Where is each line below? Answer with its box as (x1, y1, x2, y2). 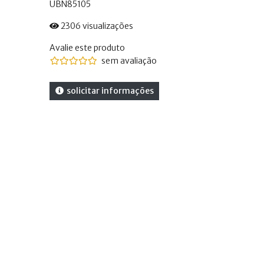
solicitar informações (65, 85, 154, 96)
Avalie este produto (49, 42, 125, 53)
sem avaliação (101, 55, 157, 66)
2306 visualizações (58, 21, 133, 31)
